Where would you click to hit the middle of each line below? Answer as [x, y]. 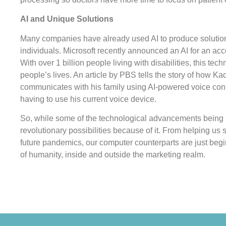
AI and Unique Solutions [67, 19]
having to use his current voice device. [88, 99]
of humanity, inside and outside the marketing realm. [113, 155]
